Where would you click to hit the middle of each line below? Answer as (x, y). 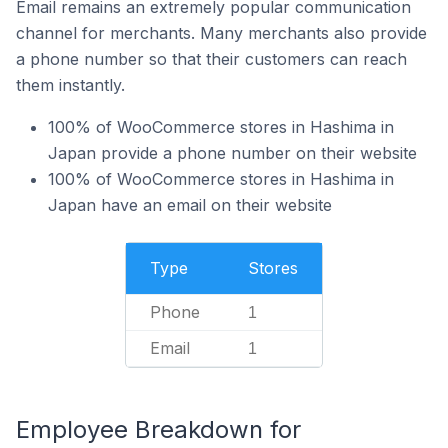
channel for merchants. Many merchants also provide (221, 33)
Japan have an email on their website (190, 205)
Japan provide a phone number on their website (232, 153)
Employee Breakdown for (158, 429)
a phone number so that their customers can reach (211, 59)
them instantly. (70, 85)
